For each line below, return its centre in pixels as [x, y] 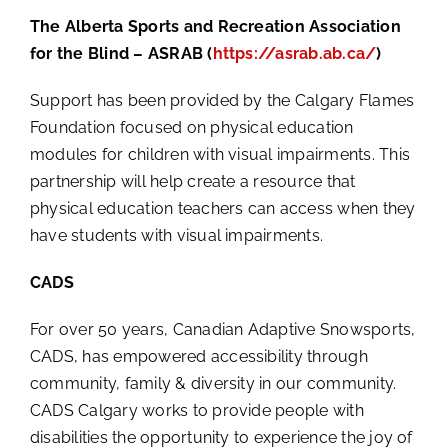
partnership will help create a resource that [192, 181]
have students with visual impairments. [176, 235]
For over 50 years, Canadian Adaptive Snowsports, [222, 329]
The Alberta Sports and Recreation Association [215, 26]
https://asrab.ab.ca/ [294, 53]
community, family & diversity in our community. [213, 383]
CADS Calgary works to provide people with [196, 410]
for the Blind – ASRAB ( [121, 53]
